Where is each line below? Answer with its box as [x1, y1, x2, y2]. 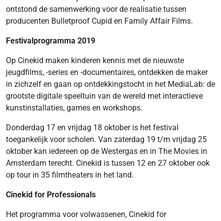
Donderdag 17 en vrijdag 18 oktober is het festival [6, 123, 179, 132]
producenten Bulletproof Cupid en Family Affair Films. [6, 16, 193, 26]
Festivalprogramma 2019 [6, 36, 95, 45]
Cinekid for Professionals [6, 190, 96, 199]
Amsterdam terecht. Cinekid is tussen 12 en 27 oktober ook [6, 158, 210, 168]
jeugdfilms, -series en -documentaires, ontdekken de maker [6, 68, 208, 77]
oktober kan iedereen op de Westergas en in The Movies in [6, 147, 207, 156]
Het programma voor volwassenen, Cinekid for [6, 210, 166, 219]
